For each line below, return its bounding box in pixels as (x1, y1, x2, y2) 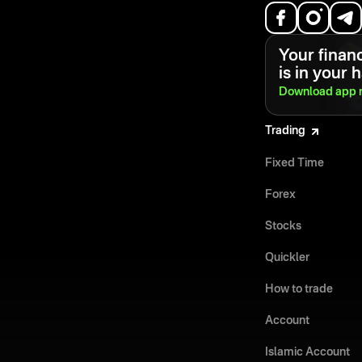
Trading (265, 125, 305, 137)
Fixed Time (265, 158, 324, 170)
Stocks (265, 221, 301, 233)
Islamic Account (265, 347, 350, 359)
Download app (279, 86, 359, 99)
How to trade (265, 284, 333, 296)
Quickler (265, 252, 309, 264)
